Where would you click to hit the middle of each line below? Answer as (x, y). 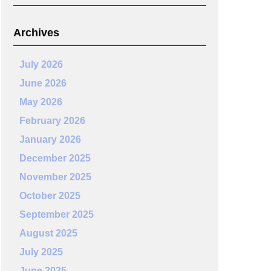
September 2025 (56, 214)
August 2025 (48, 233)
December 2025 (55, 158)
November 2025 (55, 177)
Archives (36, 33)
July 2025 (41, 252)
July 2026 (41, 64)
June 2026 (43, 83)
